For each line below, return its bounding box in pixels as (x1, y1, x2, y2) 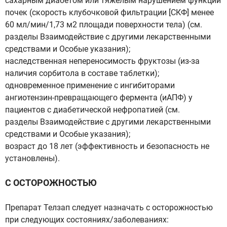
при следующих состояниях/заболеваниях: (5, 215, 169, 224)
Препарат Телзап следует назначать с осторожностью (5, 203, 213, 212)
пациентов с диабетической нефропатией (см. (5, 105, 180, 115)
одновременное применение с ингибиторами (5, 81, 175, 90)
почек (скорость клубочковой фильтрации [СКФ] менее (5, 8, 214, 17)
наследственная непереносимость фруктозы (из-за (5, 56, 200, 66)
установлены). (5, 154, 60, 163)
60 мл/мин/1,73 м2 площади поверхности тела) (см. (5, 20, 202, 29)
